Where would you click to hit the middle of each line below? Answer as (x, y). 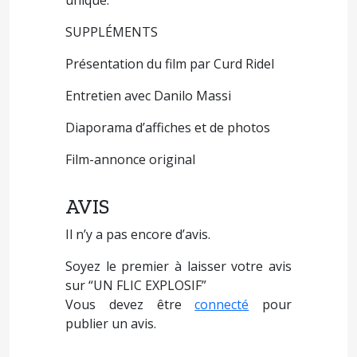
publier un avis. (111, 324)
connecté (222, 305)
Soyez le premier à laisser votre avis (178, 267)
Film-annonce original (130, 160)
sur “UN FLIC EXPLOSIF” (136, 286)
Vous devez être (130, 305)
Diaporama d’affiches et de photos (168, 128)
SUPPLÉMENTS (112, 32)
